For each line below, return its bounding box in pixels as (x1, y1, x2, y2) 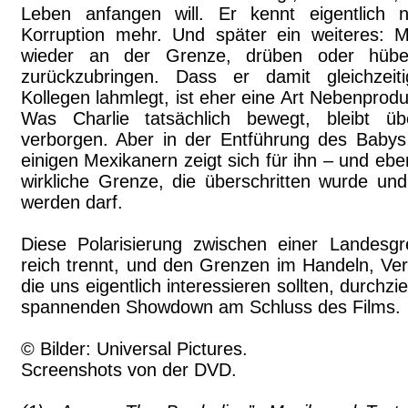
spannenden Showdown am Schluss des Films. (21, 297, 401, 317)
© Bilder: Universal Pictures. (21, 339, 248, 359)
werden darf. (21, 192, 123, 212)
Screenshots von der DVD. (21, 360, 237, 380)
